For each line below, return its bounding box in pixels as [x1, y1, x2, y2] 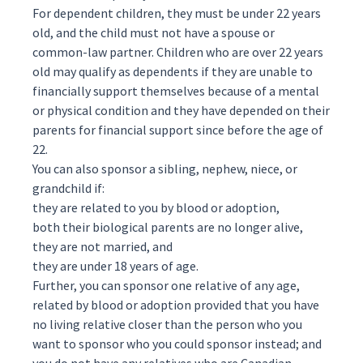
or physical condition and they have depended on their [32, 102, 330, 118]
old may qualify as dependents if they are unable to [32, 63, 313, 79]
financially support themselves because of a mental [32, 83, 319, 99]
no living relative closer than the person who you [32, 316, 302, 332]
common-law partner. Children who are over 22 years [32, 44, 323, 60]
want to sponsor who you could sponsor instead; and [32, 335, 322, 352]
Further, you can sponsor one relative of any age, [32, 277, 300, 293]
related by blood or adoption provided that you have [32, 297, 319, 313]
